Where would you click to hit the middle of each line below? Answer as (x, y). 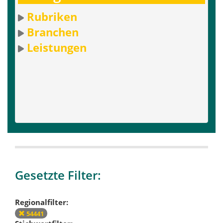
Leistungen (57, 48)
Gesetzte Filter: (58, 175)
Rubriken (52, 17)
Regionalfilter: (42, 202)
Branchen (53, 32)
